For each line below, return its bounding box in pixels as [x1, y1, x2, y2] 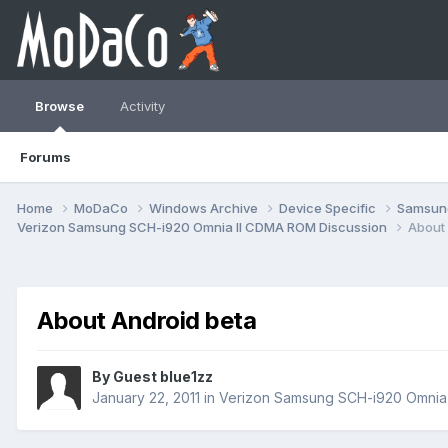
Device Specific [279, 199, 379, 216]
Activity [120, 98, 165, 114]
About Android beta [37, 305, 257, 335]
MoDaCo [74, 199, 131, 216]
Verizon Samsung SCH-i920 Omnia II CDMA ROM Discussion [17, 218, 390, 235]
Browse [35, 98, 84, 114]
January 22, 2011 [92, 389, 200, 407]
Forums [20, 149, 71, 165]
